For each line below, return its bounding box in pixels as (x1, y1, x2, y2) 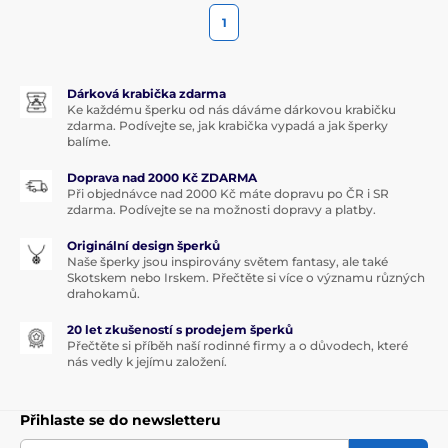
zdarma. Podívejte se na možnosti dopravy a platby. (67, 201, 376, 217)
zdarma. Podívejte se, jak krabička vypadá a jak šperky (67, 117, 388, 133)
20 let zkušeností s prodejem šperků (67, 321, 293, 337)
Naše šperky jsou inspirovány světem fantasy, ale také (67, 253, 388, 269)
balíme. (67, 133, 111, 149)
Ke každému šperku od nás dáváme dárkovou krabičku (67, 101, 396, 117)
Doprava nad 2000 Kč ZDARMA (67, 169, 257, 185)
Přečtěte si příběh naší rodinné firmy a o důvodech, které (67, 337, 408, 353)
